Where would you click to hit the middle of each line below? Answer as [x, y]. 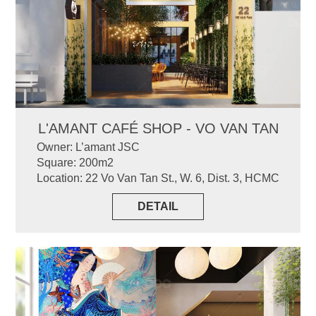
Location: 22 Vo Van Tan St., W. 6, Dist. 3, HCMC [158, 178]
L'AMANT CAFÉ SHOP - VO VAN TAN [158, 128]
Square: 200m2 [75, 162]
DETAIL [158, 206]
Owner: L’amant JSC [88, 147]
